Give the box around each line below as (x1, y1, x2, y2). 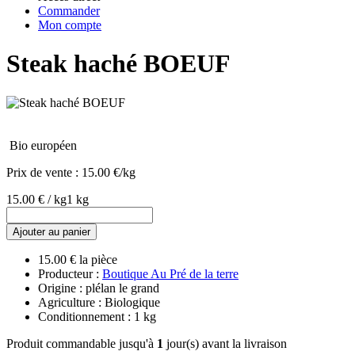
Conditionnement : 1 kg (38, 309, 156, 323)
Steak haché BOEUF (6, 49, 231, 78)
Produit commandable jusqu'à (6, 336, 157, 350)
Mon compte (38, 18, 101, 32)
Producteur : (38, 266, 102, 281)
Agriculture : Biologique (38, 295, 160, 309)
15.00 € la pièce (38, 252, 117, 266)
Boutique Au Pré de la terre (102, 266, 239, 281)
